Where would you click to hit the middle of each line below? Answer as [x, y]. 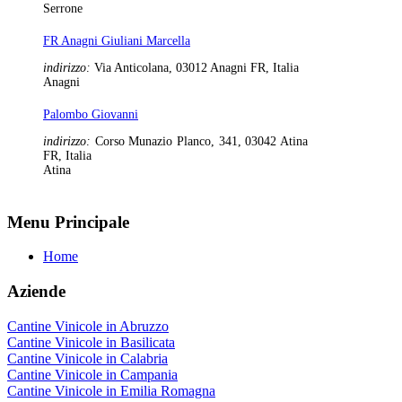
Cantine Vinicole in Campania [92, 374]
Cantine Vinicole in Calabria [87, 358]
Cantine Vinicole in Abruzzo [88, 326]
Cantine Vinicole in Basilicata [91, 342]
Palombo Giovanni [91, 114]
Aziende [36, 292]
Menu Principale [68, 222]
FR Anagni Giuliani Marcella [117, 40]
